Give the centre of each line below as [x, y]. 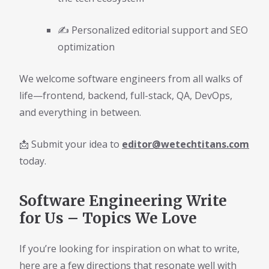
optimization [86, 47]
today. [33, 161]
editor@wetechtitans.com [186, 144]
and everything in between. [80, 113]
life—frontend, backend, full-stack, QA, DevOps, [126, 96]
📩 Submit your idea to [71, 144]
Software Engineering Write [123, 201]
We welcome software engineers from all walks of [131, 79]
